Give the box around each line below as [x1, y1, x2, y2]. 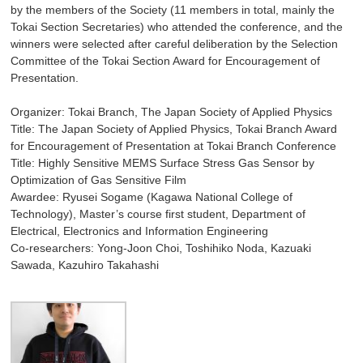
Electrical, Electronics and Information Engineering [11, 224, 269, 238]
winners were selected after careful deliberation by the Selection [11, 37, 339, 51]
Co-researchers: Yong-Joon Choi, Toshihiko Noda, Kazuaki [11, 241, 312, 255]
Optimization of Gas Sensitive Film [11, 173, 187, 187]
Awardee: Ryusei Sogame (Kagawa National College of [11, 190, 293, 204]
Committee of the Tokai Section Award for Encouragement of [11, 54, 321, 68]
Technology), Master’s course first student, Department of [11, 207, 306, 221]
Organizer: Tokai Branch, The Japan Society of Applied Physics [11, 105, 333, 119]
